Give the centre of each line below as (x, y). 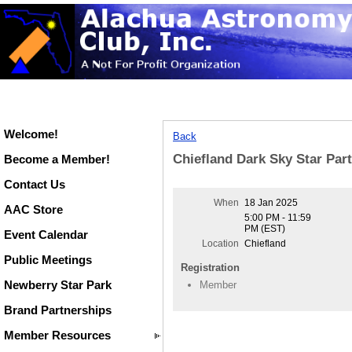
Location (221, 244)
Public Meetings (48, 260)
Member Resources (57, 335)
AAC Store (33, 209)
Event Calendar (46, 235)
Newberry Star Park (58, 285)
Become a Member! (57, 159)
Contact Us (35, 184)
